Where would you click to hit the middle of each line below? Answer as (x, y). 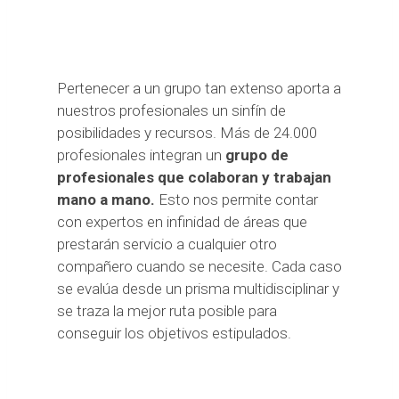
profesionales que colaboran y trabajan (194, 177)
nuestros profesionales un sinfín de (171, 110)
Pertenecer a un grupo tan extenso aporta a (199, 88)
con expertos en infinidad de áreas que (182, 221)
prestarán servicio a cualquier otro (167, 244)
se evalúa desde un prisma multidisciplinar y (198, 288)
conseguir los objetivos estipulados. (174, 333)
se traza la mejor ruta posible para (167, 310)
